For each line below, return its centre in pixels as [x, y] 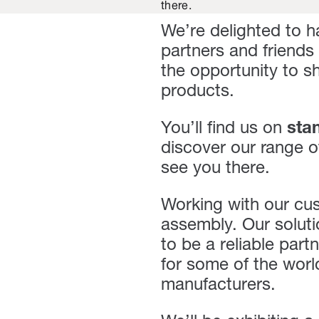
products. [205, 92]
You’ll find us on [224, 129]
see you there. [225, 169]
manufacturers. [218, 286]
